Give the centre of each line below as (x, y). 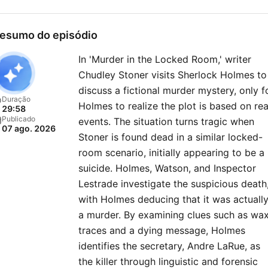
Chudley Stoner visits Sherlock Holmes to (173, 75)
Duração (16, 99)
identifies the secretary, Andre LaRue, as (169, 246)
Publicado (19, 119)
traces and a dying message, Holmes (162, 230)
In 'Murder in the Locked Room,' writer (165, 59)
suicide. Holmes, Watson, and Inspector (167, 168)
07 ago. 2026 (29, 128)
